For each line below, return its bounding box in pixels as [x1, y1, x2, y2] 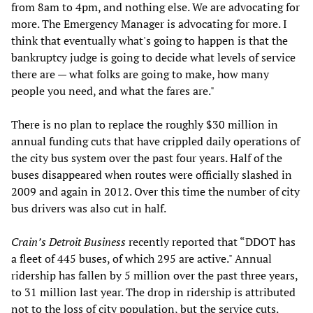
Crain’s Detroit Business [11, 233, 126, 249]
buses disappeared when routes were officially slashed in [11, 166, 292, 182]
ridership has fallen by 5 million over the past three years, [11, 267, 298, 283]
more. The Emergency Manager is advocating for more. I [11, 15, 287, 31]
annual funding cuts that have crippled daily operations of [11, 133, 300, 149]
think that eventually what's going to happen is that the [11, 32, 288, 48]
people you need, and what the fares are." [11, 82, 214, 99]
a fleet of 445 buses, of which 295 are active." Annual [11, 250, 272, 266]
